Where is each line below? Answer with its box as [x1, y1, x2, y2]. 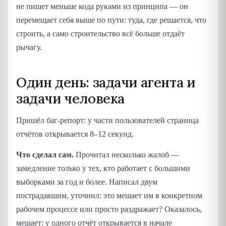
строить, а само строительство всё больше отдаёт [16, 29, 185, 38]
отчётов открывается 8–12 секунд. [16, 129, 134, 138]
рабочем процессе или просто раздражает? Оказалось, [16, 205, 202, 214]
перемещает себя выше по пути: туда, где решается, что [16, 15, 206, 24]
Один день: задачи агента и [16, 73, 195, 91]
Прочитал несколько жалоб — [74, 150, 179, 159]
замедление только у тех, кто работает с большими [16, 164, 190, 173]
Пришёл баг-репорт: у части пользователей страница [16, 116, 199, 125]
